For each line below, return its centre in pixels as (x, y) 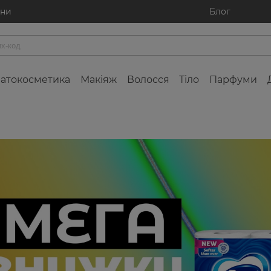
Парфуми (233, 80)
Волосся (148, 80)
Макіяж (98, 80)
